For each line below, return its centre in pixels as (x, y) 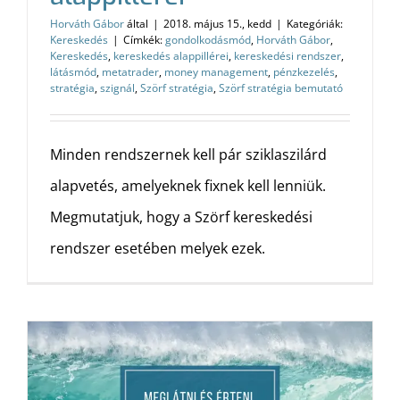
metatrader (130, 72)
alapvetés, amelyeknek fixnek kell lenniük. (188, 186)
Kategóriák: (315, 24)
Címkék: (144, 40)
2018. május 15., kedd (217, 24)
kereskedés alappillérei (171, 56)
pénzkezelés (304, 72)
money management (216, 72)
